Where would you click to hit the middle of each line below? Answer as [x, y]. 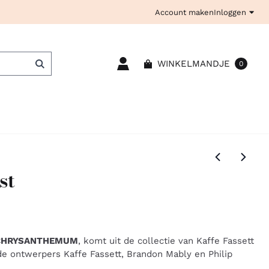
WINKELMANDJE [193, 63]
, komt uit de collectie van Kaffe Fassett [166, 240]
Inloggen [230, 12]
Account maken [184, 12]
